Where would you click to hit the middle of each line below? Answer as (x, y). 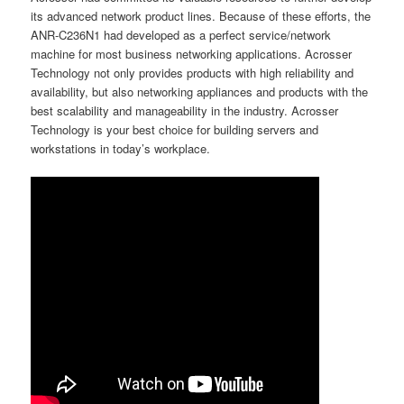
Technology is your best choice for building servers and (175, 130)
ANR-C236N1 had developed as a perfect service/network (181, 35)
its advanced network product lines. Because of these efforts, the (201, 16)
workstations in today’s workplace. (121, 149)
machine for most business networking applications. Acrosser (192, 54)
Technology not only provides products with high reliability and (193, 73)
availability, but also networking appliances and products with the (200, 92)
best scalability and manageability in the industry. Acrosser (185, 111)
